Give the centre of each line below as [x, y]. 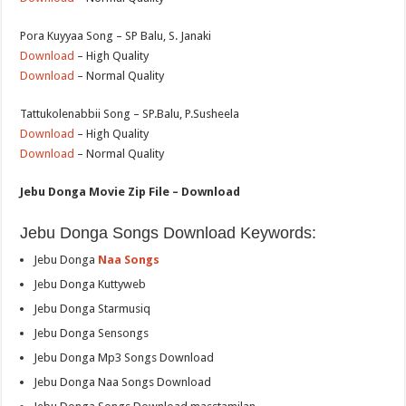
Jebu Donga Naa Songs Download [123, 382]
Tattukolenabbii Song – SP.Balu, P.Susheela [130, 113]
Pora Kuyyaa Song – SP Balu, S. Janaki [116, 35]
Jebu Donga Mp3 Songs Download [124, 357]
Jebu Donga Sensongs [92, 333]
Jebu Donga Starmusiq [92, 308]
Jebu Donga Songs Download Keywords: [169, 232]
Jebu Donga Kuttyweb [90, 284]
